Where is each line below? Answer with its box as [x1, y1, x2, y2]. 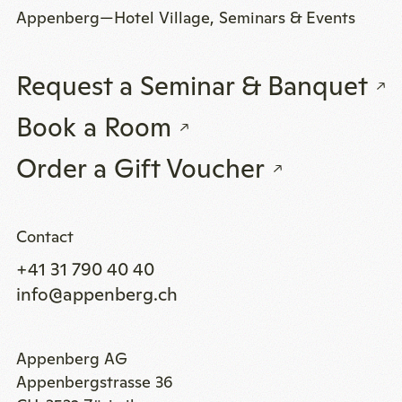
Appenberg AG [15, 347, 127, 369]
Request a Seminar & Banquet [15, 69, 368, 103]
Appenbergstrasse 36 [15, 371, 173, 392]
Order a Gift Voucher [15, 152, 265, 185]
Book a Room [15, 110, 171, 144]
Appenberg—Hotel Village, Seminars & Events [15, 7, 355, 29]
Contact [15, 225, 74, 247]
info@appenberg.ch [15, 282, 178, 306]
